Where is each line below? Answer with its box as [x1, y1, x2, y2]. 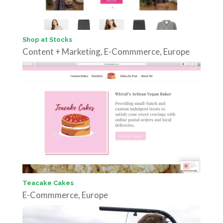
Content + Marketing [22, 46, 101, 57]
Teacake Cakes [22, 179, 74, 187]
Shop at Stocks [22, 36, 72, 44]
